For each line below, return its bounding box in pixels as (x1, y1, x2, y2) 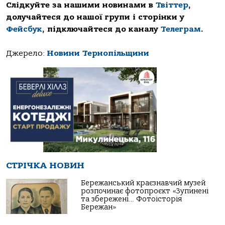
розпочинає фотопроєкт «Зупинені (81, 187, 209, 196)
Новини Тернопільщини (47, 49, 149, 58)
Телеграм (161, 25, 201, 34)
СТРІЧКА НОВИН (6, 160, 84, 171)
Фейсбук (6, 25, 42, 34)
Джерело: (6, 49, 47, 58)
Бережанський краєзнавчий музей (81, 179, 206, 188)
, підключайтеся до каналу (42, 25, 161, 34)
